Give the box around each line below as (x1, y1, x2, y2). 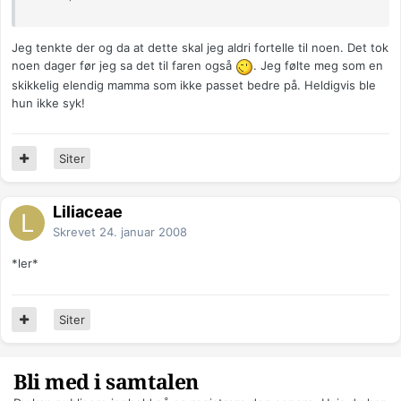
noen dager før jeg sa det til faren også (12, 58, 235, 73)
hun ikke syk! (12, 95, 85, 110)
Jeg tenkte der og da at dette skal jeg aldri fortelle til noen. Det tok (12, 40, 388, 55)
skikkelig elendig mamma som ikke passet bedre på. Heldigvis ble (12, 77, 376, 92)
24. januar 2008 (99, 225, 187, 240)
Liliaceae (53, 202, 123, 222)
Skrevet (53, 225, 99, 240)
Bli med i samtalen (13, 371, 199, 396)
